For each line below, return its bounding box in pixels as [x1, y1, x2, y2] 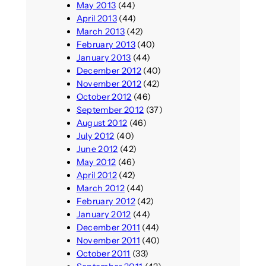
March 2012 [76, 182, 125, 194]
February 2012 [76, 195, 135, 207]
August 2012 [76, 117, 128, 128]
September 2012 [76, 104, 144, 115]
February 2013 [76, 39, 135, 50]
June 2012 [76, 143, 118, 154]
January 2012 [76, 208, 131, 220]
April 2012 [76, 169, 117, 180]
